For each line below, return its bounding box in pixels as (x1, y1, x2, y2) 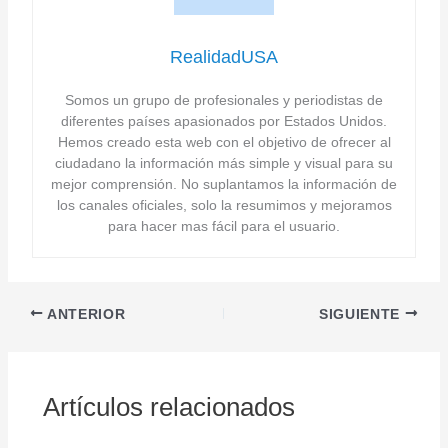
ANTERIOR (43, 306, 126, 322)
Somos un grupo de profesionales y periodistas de (65, 91, 383, 108)
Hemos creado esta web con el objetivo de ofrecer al (57, 133, 391, 150)
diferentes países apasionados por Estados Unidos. (61, 112, 387, 129)
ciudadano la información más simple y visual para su (55, 154, 393, 171)
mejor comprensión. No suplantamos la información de (51, 175, 397, 192)
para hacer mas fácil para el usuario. (108, 217, 340, 234)
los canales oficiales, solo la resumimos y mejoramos (56, 196, 392, 213)
